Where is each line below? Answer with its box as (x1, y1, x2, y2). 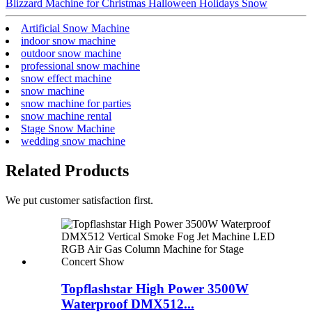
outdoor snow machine (21, 47, 121, 60)
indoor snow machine (21, 35, 116, 47)
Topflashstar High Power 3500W (61, 281, 249, 296)
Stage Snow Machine (21, 123, 115, 135)
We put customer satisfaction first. (6, 194, 153, 207)
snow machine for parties (21, 97, 131, 110)
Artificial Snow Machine (21, 22, 130, 35)
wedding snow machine (21, 135, 125, 148)
